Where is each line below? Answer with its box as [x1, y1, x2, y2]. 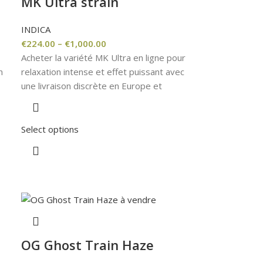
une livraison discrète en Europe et [21, 79, 163, 92]
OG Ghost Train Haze [21, 235, 154, 254]
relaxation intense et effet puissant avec [21, 65, 185, 77]
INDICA [21, 23, 51, 35]
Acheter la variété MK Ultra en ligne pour [21, 51, 186, 63]
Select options [21, 123, 79, 135]
